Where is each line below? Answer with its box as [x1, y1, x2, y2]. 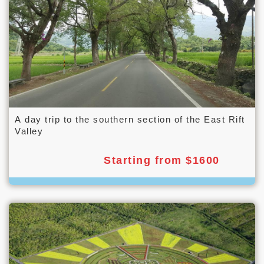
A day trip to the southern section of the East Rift [15, 114, 245, 124]
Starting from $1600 [104, 154, 220, 166]
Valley [15, 126, 43, 136]
